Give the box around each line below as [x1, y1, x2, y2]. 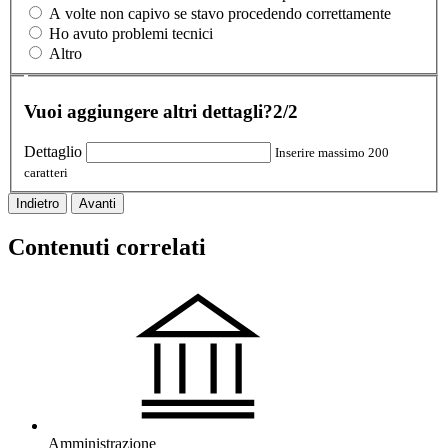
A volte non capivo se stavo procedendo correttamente [49, 5, 391, 23]
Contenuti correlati [8, 233, 206, 260]
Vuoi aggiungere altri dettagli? [24, 101, 273, 123]
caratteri [24, 165, 68, 181]
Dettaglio [24, 143, 82, 161]
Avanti [79, 196, 116, 212]
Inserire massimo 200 [275, 145, 389, 161]
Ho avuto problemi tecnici [49, 25, 213, 43]
